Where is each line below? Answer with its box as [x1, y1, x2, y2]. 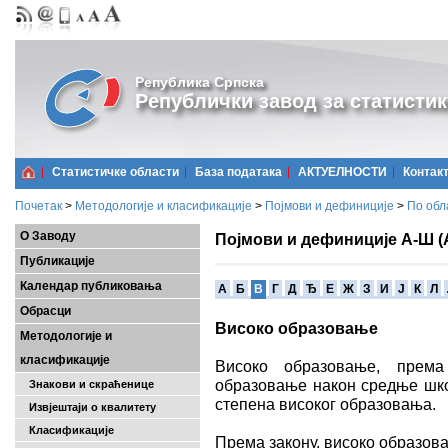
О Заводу [20, 229, 76, 243]
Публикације [20, 254, 95, 268]
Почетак [15, 199, 62, 213]
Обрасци [20, 304, 71, 318]
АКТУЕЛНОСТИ [298, 165, 387, 179]
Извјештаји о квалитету [20, 401, 156, 413]
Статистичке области [52, 165, 179, 179]
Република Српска [135, 74, 264, 90]
